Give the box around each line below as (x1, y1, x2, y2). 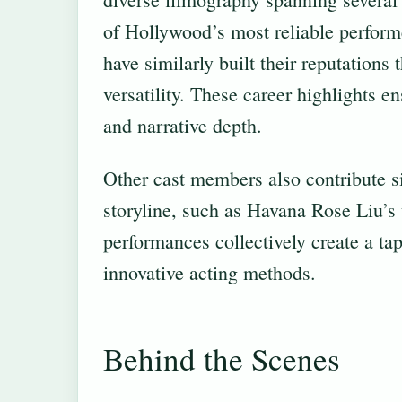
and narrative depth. (103, 112, 262, 139)
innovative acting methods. (103, 258, 316, 285)
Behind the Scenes (103, 336, 340, 380)
